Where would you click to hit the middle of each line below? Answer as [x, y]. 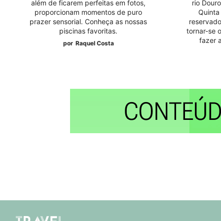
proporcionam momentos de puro [89, 12]
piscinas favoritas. [89, 31]
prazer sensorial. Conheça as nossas [89, 21]
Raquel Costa [94, 43]
